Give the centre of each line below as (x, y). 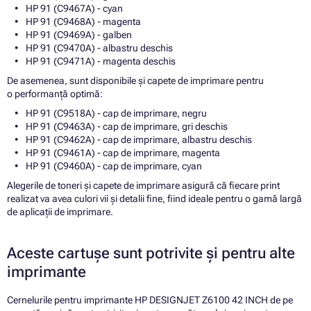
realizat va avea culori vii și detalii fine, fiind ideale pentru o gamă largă (154, 199)
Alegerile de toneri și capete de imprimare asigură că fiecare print (143, 186)
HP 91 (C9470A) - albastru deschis (99, 48)
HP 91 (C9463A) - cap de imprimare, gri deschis (127, 127)
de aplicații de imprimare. (60, 212)
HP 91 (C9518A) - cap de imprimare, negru (116, 114)
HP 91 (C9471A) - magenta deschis (101, 61)
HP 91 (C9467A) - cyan (74, 9)
